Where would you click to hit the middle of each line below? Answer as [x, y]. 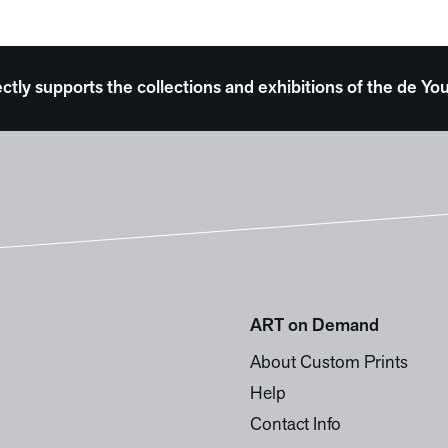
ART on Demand [314, 326]
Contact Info [295, 425]
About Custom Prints [328, 363]
